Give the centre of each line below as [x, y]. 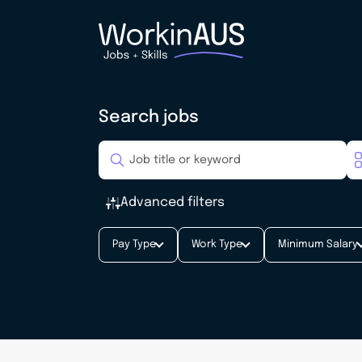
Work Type [217, 244]
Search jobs [149, 117]
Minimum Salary [318, 244]
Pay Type [134, 244]
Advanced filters [172, 202]
